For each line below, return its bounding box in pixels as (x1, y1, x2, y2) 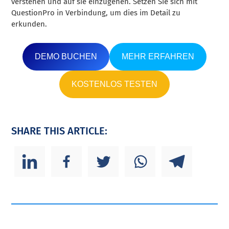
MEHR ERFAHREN (122, 52, 194, 61)
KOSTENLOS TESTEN (72, 79, 157, 88)
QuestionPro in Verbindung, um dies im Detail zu (11, 8, 181, 17)
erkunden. (11, 19, 48, 29)
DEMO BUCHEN (35, 52, 97, 61)
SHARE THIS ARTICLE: (11, 124, 108, 137)
